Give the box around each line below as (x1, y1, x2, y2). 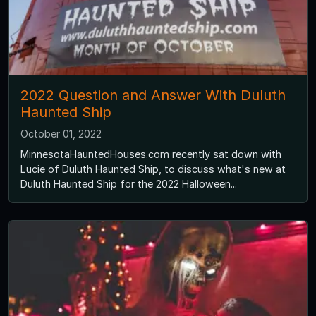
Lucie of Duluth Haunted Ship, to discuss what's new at (20, 163, 286, 176)
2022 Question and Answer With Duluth (20, 87, 286, 104)
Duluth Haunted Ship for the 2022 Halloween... (20, 178, 237, 190)
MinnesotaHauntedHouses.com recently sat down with (20, 148, 281, 161)
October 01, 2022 (20, 128, 102, 140)
